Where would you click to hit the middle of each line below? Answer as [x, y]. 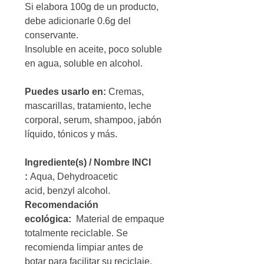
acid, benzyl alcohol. [67, 190]
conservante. [52, 35]
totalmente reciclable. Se [76, 233]
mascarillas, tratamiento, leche [88, 105]
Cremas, [125, 91]
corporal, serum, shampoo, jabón [93, 120]
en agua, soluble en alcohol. [84, 63]
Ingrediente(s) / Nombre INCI [88, 162]
